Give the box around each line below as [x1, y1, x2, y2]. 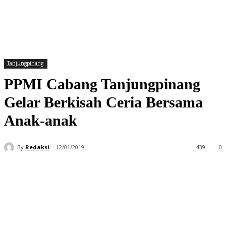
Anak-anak [4, 112, 77, 129]
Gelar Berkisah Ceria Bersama [4, 94, 203, 110]
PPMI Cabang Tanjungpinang [4, 76, 200, 92]
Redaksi [25, 143, 49, 151]
